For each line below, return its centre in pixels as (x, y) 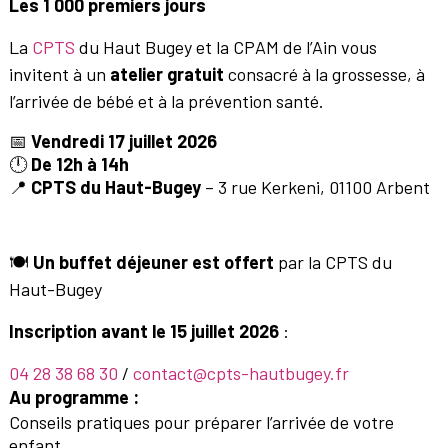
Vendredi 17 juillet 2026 (123, 140)
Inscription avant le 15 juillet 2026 (143, 330)
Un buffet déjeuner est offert (153, 261)
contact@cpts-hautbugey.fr (240, 372)
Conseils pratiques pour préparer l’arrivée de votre (201, 422)
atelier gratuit (166, 73)
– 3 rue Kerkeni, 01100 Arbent (315, 186)
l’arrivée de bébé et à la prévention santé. (166, 100)
